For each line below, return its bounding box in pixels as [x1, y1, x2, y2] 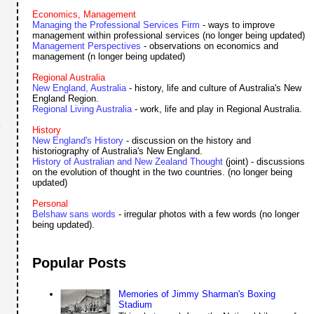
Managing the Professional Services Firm [32, 20, 200, 31]
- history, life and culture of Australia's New [129, 83, 302, 94]
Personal [32, 198, 69, 210]
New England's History [32, 135, 124, 146]
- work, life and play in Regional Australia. [132, 104, 303, 115]
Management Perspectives [32, 41, 142, 52]
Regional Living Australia [32, 104, 132, 115]
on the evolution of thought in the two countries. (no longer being [32, 167, 293, 178]
